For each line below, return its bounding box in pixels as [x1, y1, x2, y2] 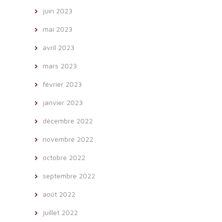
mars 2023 [43, 61, 77, 70]
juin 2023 [43, 6, 72, 15]
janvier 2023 [43, 98, 83, 107]
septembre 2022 [43, 171, 95, 180]
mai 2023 [43, 24, 72, 33]
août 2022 [43, 189, 75, 198]
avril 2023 [43, 43, 74, 52]
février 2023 [43, 79, 82, 88]
